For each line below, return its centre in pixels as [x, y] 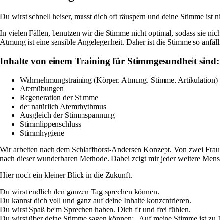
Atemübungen [42, 89]
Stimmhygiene [42, 133]
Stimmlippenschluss [50, 124]
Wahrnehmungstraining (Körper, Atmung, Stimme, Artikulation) [119, 80]
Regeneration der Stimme [59, 98]
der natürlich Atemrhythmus [63, 107]
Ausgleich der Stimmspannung [67, 115]
